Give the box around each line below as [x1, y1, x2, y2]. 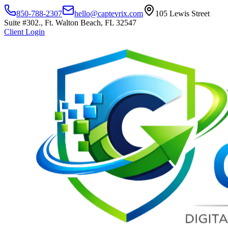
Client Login [4, 27, 45, 36]
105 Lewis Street [155, 9, 210, 18]
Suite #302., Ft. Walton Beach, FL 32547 [4, 18, 136, 27]
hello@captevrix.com [74, 9, 143, 18]
